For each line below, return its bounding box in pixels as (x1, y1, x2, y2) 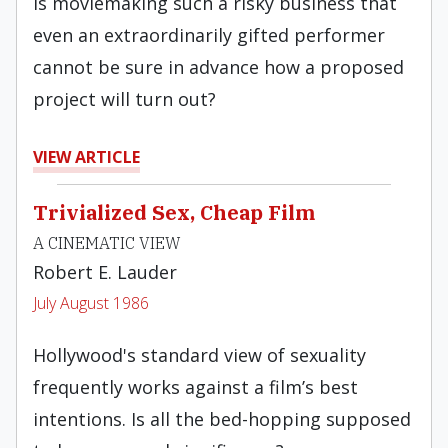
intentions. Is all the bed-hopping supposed (33, 407, 411, 431)
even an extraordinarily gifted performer (33, 23, 385, 47)
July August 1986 (33, 292, 149, 314)
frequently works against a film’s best (33, 375, 358, 399)
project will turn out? (33, 87, 216, 111)
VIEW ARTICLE (33, 146, 140, 168)
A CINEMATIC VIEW (33, 233, 181, 253)
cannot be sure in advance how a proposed (33, 55, 404, 79)
